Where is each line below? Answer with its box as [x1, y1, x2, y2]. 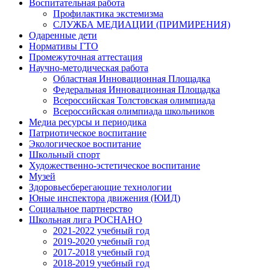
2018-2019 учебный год [53, 258, 149, 268]
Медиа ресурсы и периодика [29, 117, 146, 127]
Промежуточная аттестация [29, 52, 142, 62]
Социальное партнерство [29, 204, 133, 214]
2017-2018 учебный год [53, 247, 149, 257]
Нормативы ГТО [29, 41, 98, 51]
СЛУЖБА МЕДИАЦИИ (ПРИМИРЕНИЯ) [53, 19, 230, 30]
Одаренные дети [29, 30, 97, 40]
